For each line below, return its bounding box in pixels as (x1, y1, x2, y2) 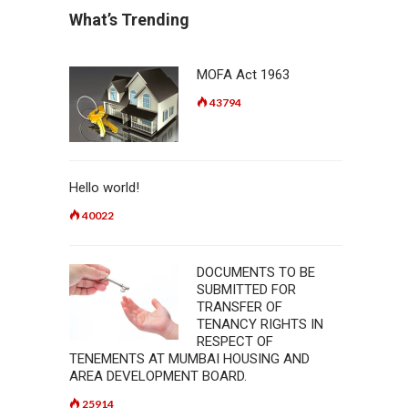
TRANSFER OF (197, 299, 282, 315)
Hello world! (69, 179, 139, 196)
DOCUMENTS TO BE (197, 264, 315, 280)
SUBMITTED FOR (197, 281, 296, 298)
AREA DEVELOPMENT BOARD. (69, 368, 247, 384)
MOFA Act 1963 (197, 66, 290, 83)
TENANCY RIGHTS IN (197, 316, 323, 332)
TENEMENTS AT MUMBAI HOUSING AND (69, 351, 310, 367)
